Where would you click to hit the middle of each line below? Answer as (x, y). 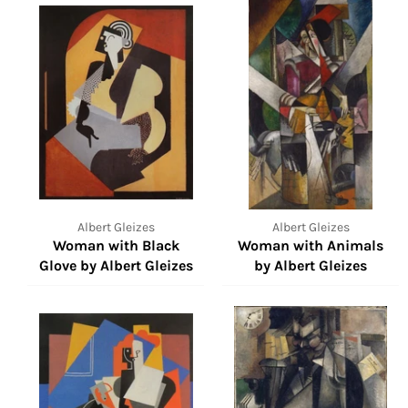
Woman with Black (116, 245)
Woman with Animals (311, 245)
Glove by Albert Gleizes (116, 265)
